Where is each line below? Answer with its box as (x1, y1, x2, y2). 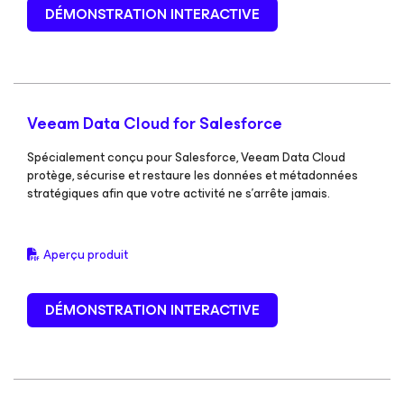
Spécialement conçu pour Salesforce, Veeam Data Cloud (27, 147, 345, 168)
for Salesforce (173, 110, 282, 137)
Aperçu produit (43, 244, 128, 265)
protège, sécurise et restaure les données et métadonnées (27, 165, 358, 186)
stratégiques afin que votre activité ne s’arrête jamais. (27, 183, 330, 204)
